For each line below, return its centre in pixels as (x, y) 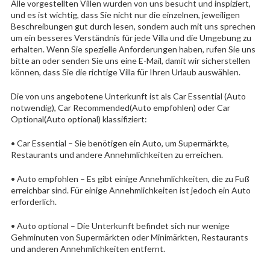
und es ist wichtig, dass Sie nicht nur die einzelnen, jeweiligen (125, 14)
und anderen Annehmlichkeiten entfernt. (88, 248)
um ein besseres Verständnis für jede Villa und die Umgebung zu (131, 37)
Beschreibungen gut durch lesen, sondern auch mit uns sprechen (133, 26)
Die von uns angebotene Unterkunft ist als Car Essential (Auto (128, 96)
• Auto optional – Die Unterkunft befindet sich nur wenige (120, 225)
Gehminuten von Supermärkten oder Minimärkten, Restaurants (129, 237)
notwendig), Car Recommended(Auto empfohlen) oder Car (120, 107)
